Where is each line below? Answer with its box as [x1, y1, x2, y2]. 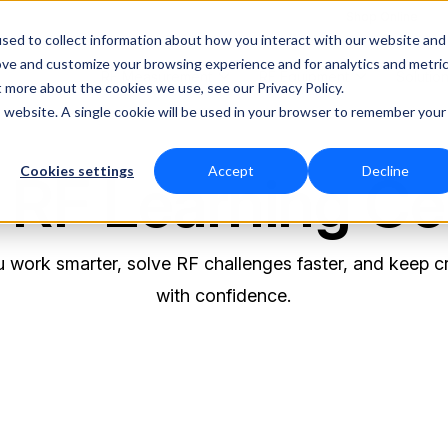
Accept [208, 162, 254, 180]
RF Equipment [258, 68, 349, 86]
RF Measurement [100, 68, 212, 86]
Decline [361, 162, 409, 180]
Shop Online [345, 8, 418, 24]
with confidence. [156, 285, 292, 306]
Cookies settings [20, 162, 134, 180]
